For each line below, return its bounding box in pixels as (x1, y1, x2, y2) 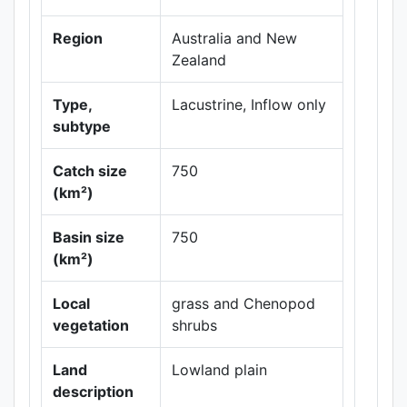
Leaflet (303, 188, 335, 203)
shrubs (172, 316, 217, 334)
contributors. (292, 261, 347, 275)
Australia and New (172, 29, 297, 47)
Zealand (172, 51, 226, 69)
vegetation (53, 316, 129, 334)
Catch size (53, 162, 127, 180)
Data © (292, 232, 323, 246)
